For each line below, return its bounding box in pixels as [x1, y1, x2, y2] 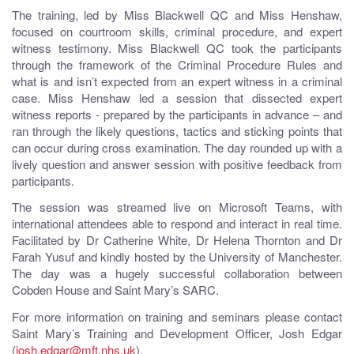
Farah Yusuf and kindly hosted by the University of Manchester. [12, 248, 342, 265]
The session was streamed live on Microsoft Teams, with [12, 198, 342, 216]
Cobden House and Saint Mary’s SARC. [12, 281, 219, 299]
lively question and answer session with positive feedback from [12, 155, 342, 172]
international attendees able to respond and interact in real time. [12, 215, 342, 232]
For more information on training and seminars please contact [12, 308, 342, 326]
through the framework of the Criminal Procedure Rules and [12, 55, 342, 73]
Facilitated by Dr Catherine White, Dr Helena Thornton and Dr [12, 232, 342, 249]
